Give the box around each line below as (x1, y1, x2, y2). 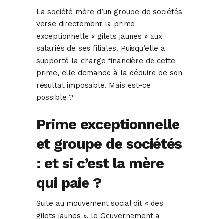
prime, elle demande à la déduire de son (36, 68, 182, 78)
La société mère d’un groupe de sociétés (36, 7, 182, 17)
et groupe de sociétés (36, 135, 182, 153)
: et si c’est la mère (36, 154, 164, 172)
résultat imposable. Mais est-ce (36, 81, 151, 90)
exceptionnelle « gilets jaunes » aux (36, 32, 162, 41)
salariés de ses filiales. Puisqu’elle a (36, 44, 165, 53)
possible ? (36, 93, 73, 102)
